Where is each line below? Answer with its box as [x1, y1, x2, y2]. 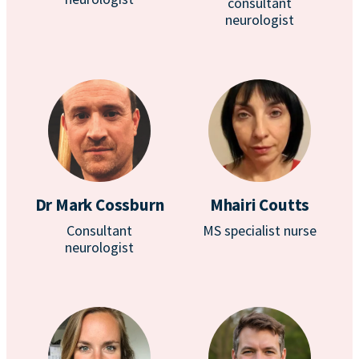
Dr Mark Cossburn [34, 194, 164, 216]
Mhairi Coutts [209, 194, 310, 216]
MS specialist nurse [203, 221, 317, 240]
